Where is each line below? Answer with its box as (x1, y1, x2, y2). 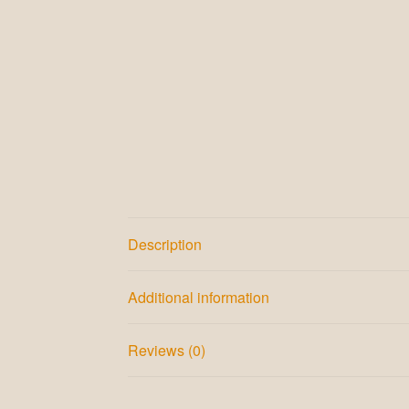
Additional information (128, 286, 270, 308)
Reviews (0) (128, 339, 206, 361)
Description (128, 233, 203, 255)
